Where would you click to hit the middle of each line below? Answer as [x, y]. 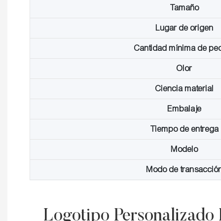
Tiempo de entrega [184, 129]
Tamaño [184, 8]
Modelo [184, 149]
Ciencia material [184, 89]
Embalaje [184, 109]
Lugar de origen [184, 28]
